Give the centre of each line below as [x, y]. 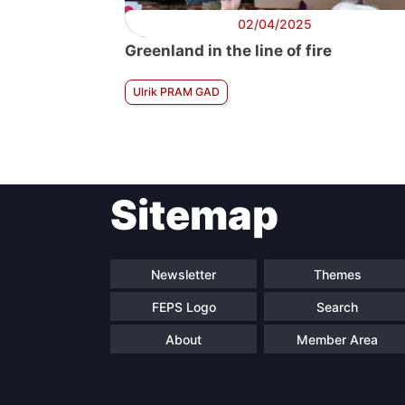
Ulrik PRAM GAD [176, 92]
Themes [337, 274]
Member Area [337, 339]
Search [337, 306]
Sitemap [194, 215]
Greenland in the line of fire [228, 51]
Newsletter [184, 274]
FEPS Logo [184, 306]
